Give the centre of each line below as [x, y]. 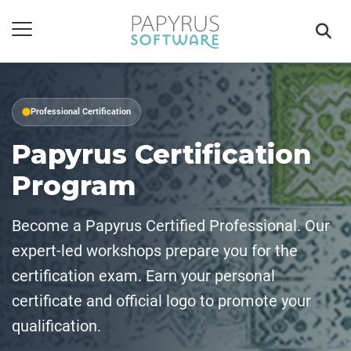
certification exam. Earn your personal [143, 276]
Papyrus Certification [162, 154]
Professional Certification [81, 112]
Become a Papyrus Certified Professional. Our [171, 226]
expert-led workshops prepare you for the [155, 251]
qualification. [56, 326]
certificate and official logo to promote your [161, 301]
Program [74, 186]
